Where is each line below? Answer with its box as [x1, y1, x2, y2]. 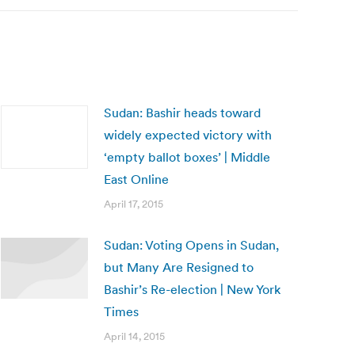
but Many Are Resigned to [104, 259, 254, 275]
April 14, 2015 [104, 330, 165, 343]
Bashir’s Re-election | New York [104, 281, 281, 297]
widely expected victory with [104, 127, 272, 143]
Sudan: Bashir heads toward [104, 105, 261, 120]
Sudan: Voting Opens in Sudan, [104, 237, 279, 253]
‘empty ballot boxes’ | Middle [104, 149, 270, 165]
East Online [104, 171, 169, 187]
